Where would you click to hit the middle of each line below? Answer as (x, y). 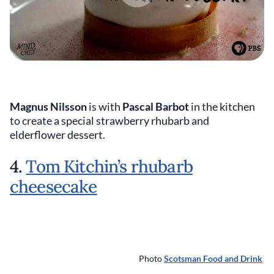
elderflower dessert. (58, 135)
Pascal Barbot (156, 106)
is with (105, 106)
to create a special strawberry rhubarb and (109, 120)
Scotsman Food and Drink (213, 259)
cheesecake (54, 187)
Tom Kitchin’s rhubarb (109, 166)
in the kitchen (222, 106)
